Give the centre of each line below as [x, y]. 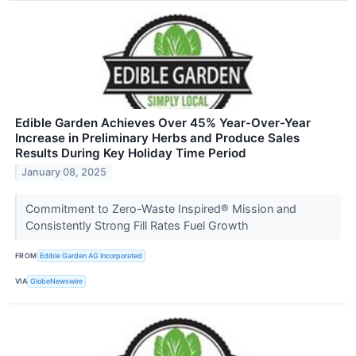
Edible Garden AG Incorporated [91, 256]
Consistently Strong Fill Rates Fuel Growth [138, 225]
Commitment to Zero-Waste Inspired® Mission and [161, 208]
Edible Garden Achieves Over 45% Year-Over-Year [163, 122]
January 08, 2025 [64, 172]
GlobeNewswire [57, 281]
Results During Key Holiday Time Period [131, 153]
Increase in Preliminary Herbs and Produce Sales [157, 137]
